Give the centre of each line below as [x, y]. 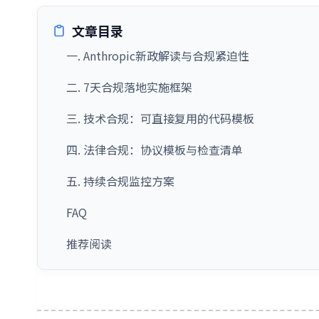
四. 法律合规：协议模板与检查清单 [155, 150]
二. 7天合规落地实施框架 [129, 87]
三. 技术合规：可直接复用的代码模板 [160, 118]
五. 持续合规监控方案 [120, 181]
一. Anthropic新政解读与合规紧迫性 [158, 56]
